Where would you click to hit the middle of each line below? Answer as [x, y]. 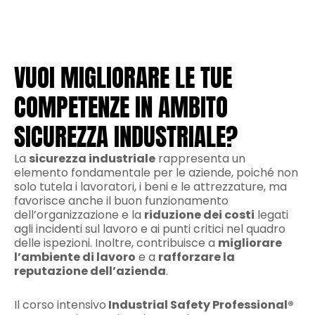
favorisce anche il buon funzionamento [121, 201]
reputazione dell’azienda [90, 271]
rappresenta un [200, 159]
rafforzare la [197, 257]
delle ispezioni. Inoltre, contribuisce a [116, 243]
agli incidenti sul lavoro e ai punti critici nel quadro [150, 229]
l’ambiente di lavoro [75, 257]
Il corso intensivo [60, 305]
